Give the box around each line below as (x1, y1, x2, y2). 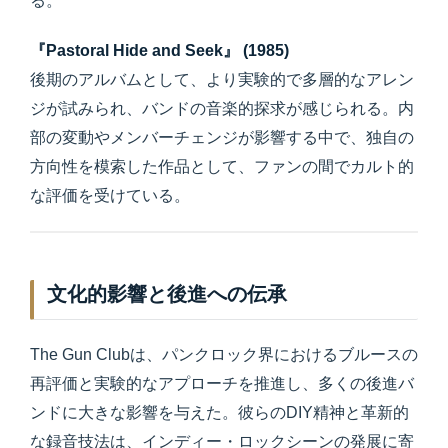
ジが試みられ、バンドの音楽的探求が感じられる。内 (30, 99, 414, 117)
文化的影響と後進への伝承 (47, 283, 288, 306)
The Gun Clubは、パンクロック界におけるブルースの (30, 346, 418, 364)
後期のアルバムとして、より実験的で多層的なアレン (30, 70, 414, 88)
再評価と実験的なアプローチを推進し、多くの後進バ (30, 375, 414, 393)
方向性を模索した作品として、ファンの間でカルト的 (30, 157, 414, 175)
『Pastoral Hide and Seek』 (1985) (30, 41, 289, 59)
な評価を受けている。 (30, 186, 190, 204)
